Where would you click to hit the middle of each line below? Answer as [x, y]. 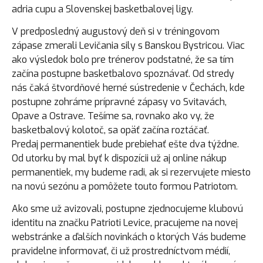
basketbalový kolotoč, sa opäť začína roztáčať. [110, 130]
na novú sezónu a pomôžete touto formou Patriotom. [125, 186]
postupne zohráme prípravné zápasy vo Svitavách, [119, 102]
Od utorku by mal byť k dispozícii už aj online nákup [119, 158]
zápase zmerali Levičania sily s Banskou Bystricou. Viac [128, 45]
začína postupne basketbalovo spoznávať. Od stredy [123, 73]
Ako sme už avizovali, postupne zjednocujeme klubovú [127, 208]
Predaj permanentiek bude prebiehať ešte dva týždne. [125, 144]
